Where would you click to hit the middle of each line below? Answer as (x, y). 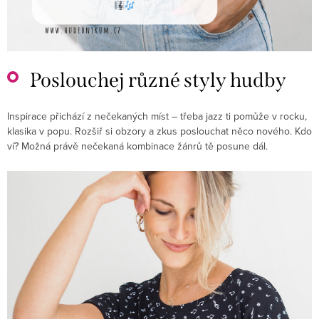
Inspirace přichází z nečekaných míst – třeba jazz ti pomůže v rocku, (157, 116)
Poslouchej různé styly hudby (158, 80)
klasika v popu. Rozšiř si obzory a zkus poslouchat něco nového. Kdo (159, 131)
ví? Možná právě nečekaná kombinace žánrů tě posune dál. (137, 146)
